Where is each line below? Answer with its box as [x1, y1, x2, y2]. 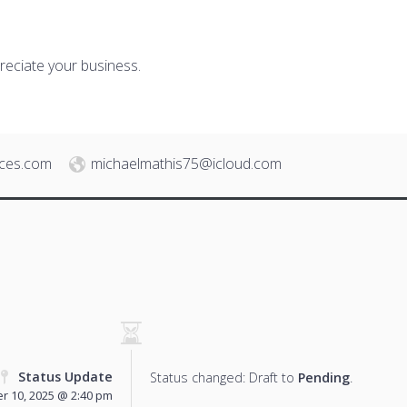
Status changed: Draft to [150, 368, 298, 386]
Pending [298, 368, 350, 386]
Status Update [18, 367, 113, 385]
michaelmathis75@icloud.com [91, 153, 282, 174]
